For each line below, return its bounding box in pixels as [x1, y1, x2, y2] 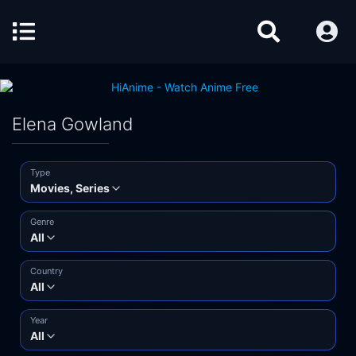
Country [30, 265, 63, 277]
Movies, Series [30, 181, 110, 195]
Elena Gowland [12, 114, 133, 134]
